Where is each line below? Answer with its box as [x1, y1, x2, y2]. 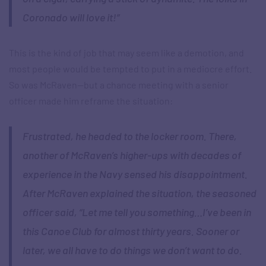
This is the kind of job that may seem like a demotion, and [9, 47, 244, 59]
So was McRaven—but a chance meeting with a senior [9, 79, 229, 91]
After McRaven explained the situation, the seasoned [22, 186, 256, 200]
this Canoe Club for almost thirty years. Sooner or [22, 224, 239, 238]
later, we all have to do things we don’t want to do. [22, 243, 242, 257]
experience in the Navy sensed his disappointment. [22, 167, 248, 181]
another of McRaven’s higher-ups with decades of [22, 148, 241, 162]
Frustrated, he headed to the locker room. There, [22, 129, 237, 143]
